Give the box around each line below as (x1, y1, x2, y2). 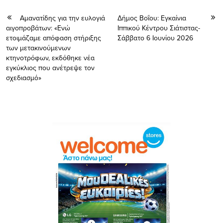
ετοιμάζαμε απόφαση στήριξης (6, 33, 101, 43)
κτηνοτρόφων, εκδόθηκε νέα (6, 53, 95, 63)
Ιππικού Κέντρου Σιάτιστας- (117, 23, 200, 33)
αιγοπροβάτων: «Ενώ (6, 23, 70, 33)
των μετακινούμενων (6, 43, 71, 53)
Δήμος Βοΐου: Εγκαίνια (117, 13, 186, 23)
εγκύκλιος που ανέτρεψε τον (6, 63, 95, 73)
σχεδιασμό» (6, 73, 41, 83)
